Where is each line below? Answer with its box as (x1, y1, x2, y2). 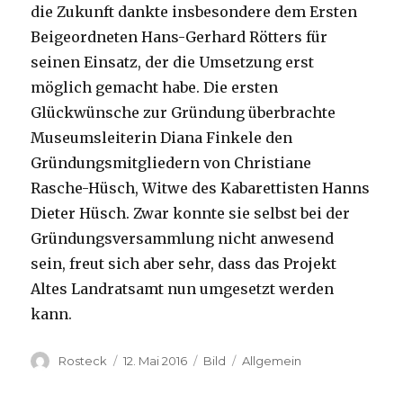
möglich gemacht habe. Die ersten (31, 78, 279, 97)
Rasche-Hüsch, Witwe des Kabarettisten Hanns (31, 179, 371, 198)
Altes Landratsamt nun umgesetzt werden (31, 280, 335, 299)
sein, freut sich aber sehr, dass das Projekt (31, 255, 337, 273)
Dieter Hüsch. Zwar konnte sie (31, 204, 251, 223)
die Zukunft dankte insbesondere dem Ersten (31, 3, 358, 22)
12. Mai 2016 (123, 354, 188, 369)
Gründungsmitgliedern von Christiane (31, 154, 312, 173)
